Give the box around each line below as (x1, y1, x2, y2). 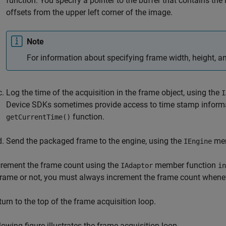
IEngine (184, 137, 212, 145)
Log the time (6, 88, 52, 97)
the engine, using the (108, 136, 184, 146)
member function (153, 160, 218, 170)
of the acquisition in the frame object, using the (52, 88, 221, 97)
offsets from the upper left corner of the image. (6, 8, 173, 17)
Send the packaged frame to (6, 136, 108, 146)
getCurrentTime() (6, 113, 71, 121)
